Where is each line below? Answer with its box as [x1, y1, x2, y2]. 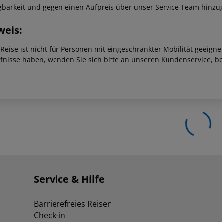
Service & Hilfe [34, 172, 105, 186]
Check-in [34, 210, 65, 221]
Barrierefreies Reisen [34, 198, 112, 210]
